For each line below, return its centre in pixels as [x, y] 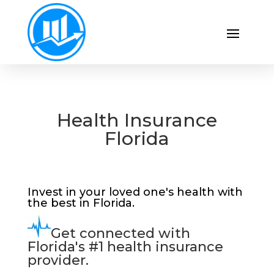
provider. [58, 260]
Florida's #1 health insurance [125, 246]
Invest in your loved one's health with [135, 192]
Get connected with [120, 233]
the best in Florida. [81, 203]
